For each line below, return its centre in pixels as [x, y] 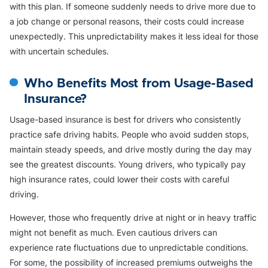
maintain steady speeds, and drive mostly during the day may [131, 149]
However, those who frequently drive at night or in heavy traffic [133, 217]
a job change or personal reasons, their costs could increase [127, 21]
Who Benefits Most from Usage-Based [139, 83]
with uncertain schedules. [59, 51]
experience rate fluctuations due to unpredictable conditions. [129, 247]
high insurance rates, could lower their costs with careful [119, 179]
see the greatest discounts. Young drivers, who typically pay [128, 164]
